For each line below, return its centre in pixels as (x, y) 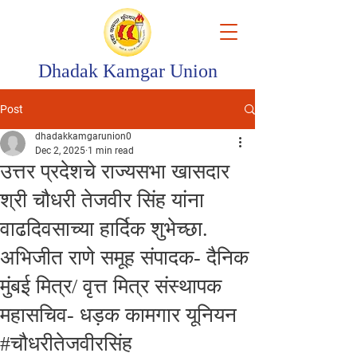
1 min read (111, 151)
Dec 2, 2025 (60, 151)
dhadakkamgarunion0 (83, 136)
